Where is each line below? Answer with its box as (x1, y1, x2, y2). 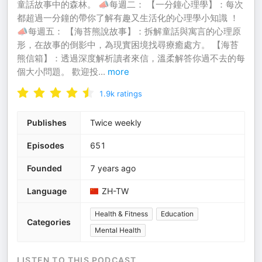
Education (161, 209, 194, 218)
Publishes (27, 118, 67, 127)
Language (27, 186, 67, 196)
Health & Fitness (95, 209, 148, 218)
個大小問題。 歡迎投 (17, 66, 98, 77)
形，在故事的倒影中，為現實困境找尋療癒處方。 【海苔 (17, 39, 239, 50)
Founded (27, 163, 62, 173)
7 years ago (90, 163, 136, 173)
